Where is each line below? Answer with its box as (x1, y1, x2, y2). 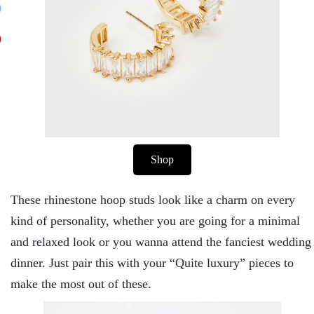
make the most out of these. (11, 276, 151, 291)
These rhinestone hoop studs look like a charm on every (11, 192, 295, 207)
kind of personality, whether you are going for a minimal (11, 213, 300, 228)
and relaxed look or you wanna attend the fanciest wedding (11, 234, 311, 249)
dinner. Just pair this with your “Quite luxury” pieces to (11, 255, 294, 270)
